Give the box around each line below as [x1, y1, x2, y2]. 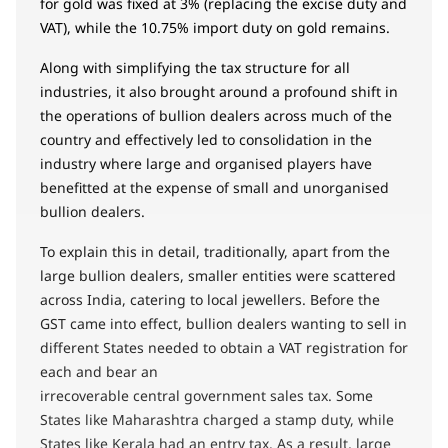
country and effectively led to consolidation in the [40, 129, 372, 149]
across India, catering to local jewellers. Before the [40, 289, 380, 309]
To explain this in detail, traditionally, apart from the [40, 241, 390, 261]
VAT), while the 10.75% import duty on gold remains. [40, 17, 390, 37]
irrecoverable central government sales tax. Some [40, 385, 373, 405]
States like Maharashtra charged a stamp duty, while [40, 409, 394, 429]
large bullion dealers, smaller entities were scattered [40, 265, 396, 285]
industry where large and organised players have [40, 153, 372, 173]
